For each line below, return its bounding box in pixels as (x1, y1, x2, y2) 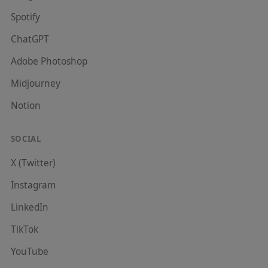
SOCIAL (10, 133, 41, 144)
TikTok (10, 223, 38, 236)
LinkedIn (10, 201, 48, 214)
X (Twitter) (10, 157, 56, 170)
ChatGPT (10, 33, 49, 46)
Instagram (10, 179, 56, 192)
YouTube (10, 245, 48, 258)
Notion (10, 99, 41, 112)
